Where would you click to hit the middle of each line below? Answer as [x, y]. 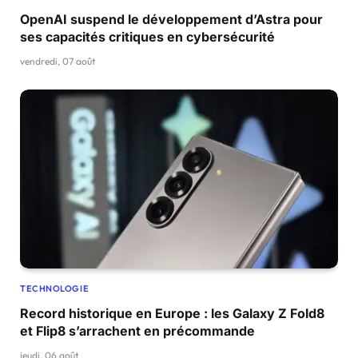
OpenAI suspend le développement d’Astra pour [171, 19]
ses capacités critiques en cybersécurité [147, 36]
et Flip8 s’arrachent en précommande [137, 330]
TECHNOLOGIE [55, 288]
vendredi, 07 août [58, 61]
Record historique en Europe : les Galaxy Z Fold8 [172, 313]
